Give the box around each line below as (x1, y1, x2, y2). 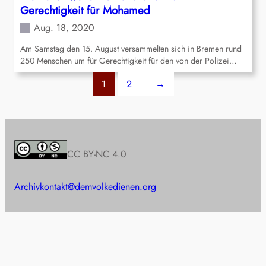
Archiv (14, 180, 40, 194)
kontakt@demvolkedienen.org (40, 180, 156, 194)
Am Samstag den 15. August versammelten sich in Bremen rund (20, 43, 242, 55)
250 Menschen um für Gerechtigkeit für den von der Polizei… (20, 55, 237, 67)
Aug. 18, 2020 (34, 21, 94, 35)
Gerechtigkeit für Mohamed (20, 2, 150, 19)
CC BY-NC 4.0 (67, 147, 126, 161)
